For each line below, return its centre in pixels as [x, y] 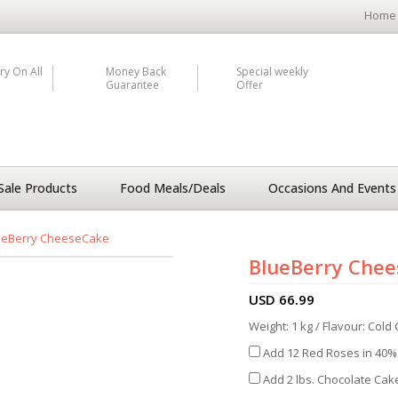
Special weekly [273, 72]
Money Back [135, 72]
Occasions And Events [332, 188]
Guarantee [132, 85]
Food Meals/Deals [173, 188]
